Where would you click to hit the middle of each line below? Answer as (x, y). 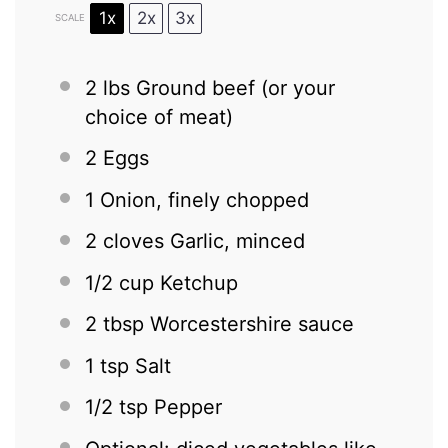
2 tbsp (115, 324)
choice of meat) (159, 116)
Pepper (185, 407)
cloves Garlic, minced (201, 241)
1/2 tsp (117, 407)
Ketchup (196, 282)
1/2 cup (120, 282)
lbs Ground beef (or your (216, 87)
